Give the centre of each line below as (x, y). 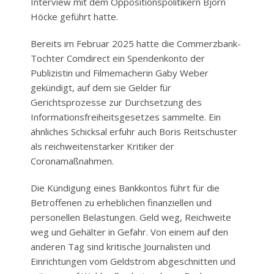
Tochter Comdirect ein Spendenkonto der (118, 58)
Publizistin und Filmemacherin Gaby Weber (120, 72)
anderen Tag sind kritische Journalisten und (120, 246)
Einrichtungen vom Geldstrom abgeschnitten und (133, 261)
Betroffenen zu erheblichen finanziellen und (121, 202)
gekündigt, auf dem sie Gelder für (101, 87)
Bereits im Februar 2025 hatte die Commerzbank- (136, 43)
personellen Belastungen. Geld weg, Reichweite (131, 217)
